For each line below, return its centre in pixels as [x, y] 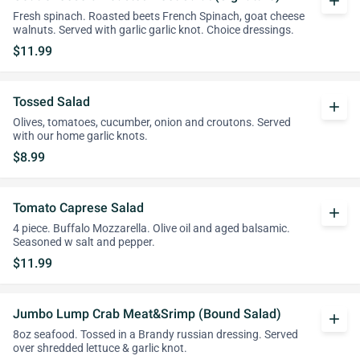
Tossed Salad [51, 102]
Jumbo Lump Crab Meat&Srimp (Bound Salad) [147, 314]
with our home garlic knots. [80, 136]
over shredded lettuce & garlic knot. [100, 348]
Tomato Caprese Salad [78, 208]
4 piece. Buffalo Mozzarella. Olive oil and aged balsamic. [151, 229]
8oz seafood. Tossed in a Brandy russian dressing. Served [155, 335]
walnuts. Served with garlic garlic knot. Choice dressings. [153, 30]
